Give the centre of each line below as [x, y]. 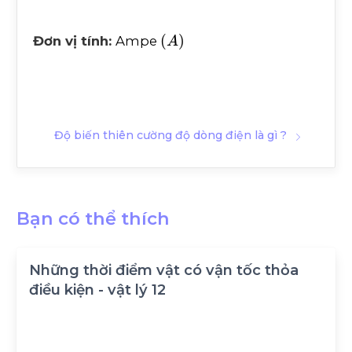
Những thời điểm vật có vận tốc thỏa [164, 269]
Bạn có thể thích [93, 218]
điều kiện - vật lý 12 [97, 289]
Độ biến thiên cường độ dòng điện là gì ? [170, 135]
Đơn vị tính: [74, 40]
